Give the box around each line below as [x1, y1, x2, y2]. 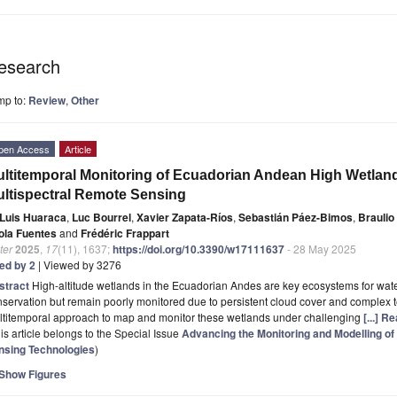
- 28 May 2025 [284, 240, 356, 256]
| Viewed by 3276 [35, 256, 121, 272]
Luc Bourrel [72, 208, 131, 225]
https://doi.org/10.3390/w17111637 [113, 240, 284, 257]
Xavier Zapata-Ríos [136, 208, 233, 225]
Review [28, 91, 66, 108]
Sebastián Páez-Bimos [238, 208, 353, 225]
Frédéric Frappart [81, 224, 169, 241]
